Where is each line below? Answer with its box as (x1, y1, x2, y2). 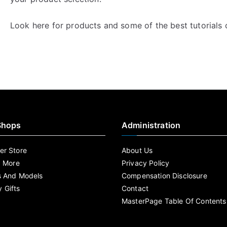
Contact (122, 184, 149, 193)
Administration (122, 120, 181, 130)
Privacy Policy (122, 159, 170, 167)
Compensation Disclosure (122, 171, 207, 180)
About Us (122, 146, 153, 155)
